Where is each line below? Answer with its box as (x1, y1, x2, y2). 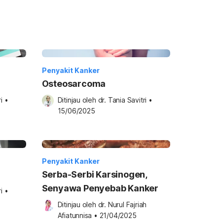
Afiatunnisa (57, 211, 92, 220)
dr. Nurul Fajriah (98, 200, 147, 209)
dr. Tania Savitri (98, 96, 147, 104)
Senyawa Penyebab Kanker (41, 183, 158, 193)
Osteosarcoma (41, 78, 106, 89)
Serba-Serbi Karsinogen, (41, 169, 147, 180)
